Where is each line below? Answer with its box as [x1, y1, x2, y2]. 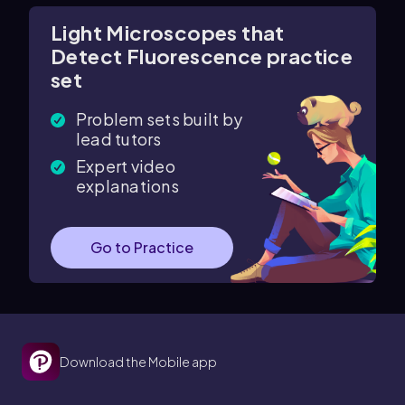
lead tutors [76, 128, 162, 150]
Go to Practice [90, 238, 193, 258]
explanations [76, 175, 179, 197]
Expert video [76, 155, 175, 177]
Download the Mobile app [60, 353, 217, 371]
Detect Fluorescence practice [51, 43, 353, 70]
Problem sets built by [76, 108, 243, 130]
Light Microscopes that [51, 20, 285, 46]
